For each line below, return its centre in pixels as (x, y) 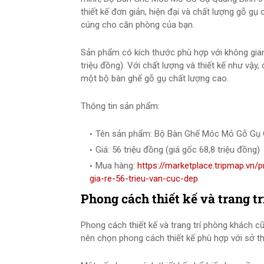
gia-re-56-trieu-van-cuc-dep (144, 179)
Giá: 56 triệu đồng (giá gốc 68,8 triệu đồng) (178, 150)
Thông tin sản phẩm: (120, 106)
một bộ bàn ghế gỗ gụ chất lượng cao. (155, 78)
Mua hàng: (116, 166)
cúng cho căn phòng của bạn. (138, 25)
